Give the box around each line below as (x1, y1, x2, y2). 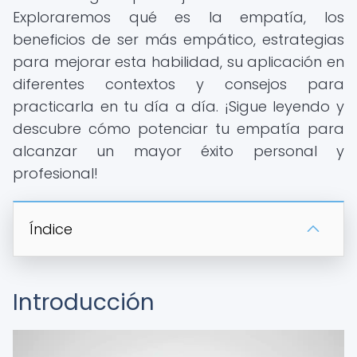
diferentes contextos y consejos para (13, 74, 344, 94)
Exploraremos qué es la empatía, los (13, 7, 344, 27)
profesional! (13, 163, 98, 183)
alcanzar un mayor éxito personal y (13, 141, 344, 161)
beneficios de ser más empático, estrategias (13, 29, 344, 49)
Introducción (13, 287, 155, 318)
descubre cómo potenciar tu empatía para (13, 119, 344, 139)
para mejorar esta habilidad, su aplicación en (13, 52, 344, 72)
